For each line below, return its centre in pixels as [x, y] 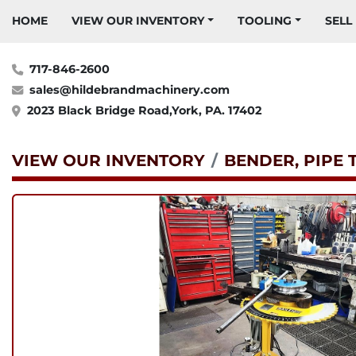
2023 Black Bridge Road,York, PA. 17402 [144, 110]
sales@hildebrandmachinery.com [130, 90]
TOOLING [268, 21]
